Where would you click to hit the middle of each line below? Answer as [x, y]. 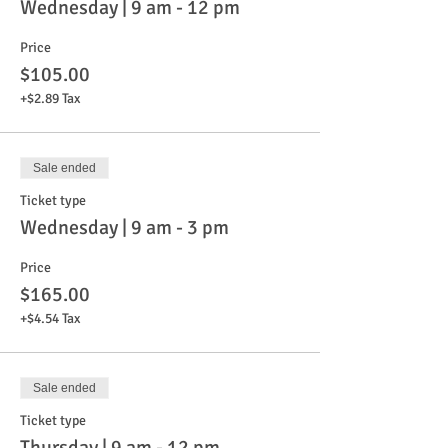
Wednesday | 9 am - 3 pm [124, 227]
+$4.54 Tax [50, 318]
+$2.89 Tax [50, 98]
